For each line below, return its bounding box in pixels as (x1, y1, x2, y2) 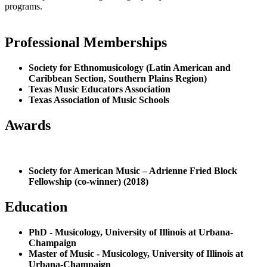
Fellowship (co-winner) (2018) (29, 176, 148, 187)
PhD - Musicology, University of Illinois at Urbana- (29, 226, 233, 237)
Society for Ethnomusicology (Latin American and (29, 63, 231, 73)
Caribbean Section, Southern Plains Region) (29, 73, 207, 84)
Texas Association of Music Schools (29, 95, 169, 105)
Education (5, 198, 67, 215)
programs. (5, 1, 42, 12)
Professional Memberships (5, 35, 167, 51)
